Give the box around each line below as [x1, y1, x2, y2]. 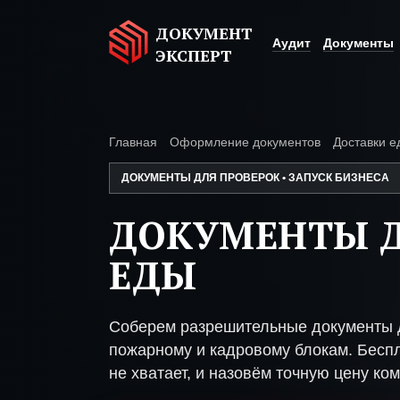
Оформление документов [170, 135, 321, 149]
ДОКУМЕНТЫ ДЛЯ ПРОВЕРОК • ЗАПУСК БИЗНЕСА [121, 171, 389, 184]
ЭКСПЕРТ [155, 45, 232, 66]
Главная [109, 135, 157, 149]
